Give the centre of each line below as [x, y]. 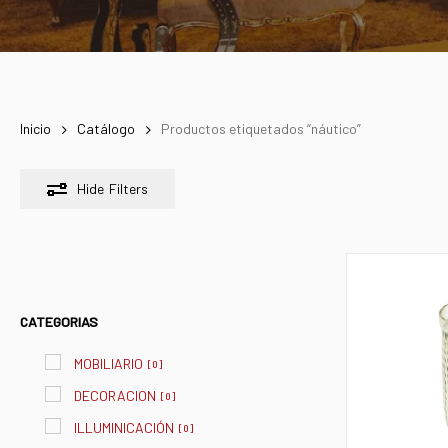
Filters [128, 189]
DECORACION [115, 396]
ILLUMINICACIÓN [124, 428]
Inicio [35, 129]
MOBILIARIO [108, 364]
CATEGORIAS [59, 322]
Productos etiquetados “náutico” [261, 129]
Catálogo [106, 129]
